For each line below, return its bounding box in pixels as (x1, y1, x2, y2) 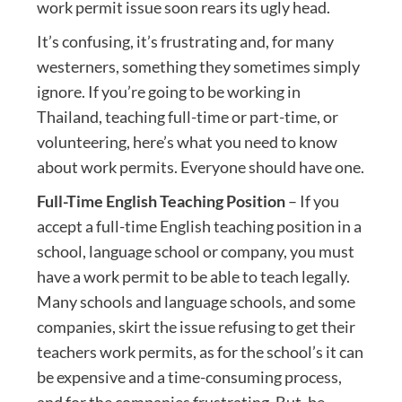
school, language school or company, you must (36, 241, 354, 261)
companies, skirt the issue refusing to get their (36, 317, 355, 336)
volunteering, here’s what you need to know (36, 132, 337, 152)
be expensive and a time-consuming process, (36, 367, 342, 387)
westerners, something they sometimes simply (36, 57, 360, 76)
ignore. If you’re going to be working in (36, 82, 301, 101)
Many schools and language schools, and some (36, 292, 355, 311)
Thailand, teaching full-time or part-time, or (36, 107, 338, 127)
